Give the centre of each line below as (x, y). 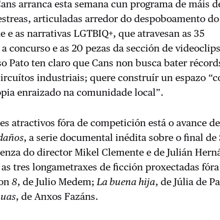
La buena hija (126, 181)
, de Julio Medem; (57, 181)
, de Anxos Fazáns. (58, 196)
